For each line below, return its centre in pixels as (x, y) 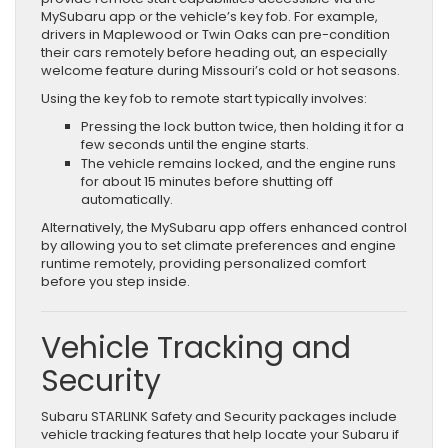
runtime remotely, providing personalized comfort (203, 263)
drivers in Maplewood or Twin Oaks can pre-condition (215, 34)
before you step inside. (115, 281)
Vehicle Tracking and (196, 347)
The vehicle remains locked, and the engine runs (238, 163)
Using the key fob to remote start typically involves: (204, 98)
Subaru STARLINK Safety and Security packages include (219, 416)
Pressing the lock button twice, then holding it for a (242, 126)
